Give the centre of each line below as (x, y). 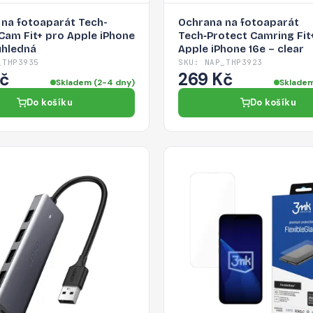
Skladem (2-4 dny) (95, 83)
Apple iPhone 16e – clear (241, 49)
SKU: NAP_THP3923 (220, 63)
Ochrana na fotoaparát (239, 23)
